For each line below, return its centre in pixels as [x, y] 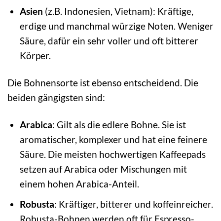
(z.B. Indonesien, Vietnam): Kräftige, [118, 11]
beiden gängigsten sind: [56, 97]
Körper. [35, 55]
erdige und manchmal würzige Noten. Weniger [116, 26]
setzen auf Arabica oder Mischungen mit [103, 169]
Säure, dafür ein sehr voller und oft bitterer [109, 40]
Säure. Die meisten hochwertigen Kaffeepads [112, 154]
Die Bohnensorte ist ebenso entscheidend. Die [103, 82]
